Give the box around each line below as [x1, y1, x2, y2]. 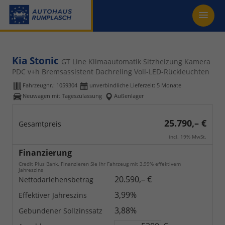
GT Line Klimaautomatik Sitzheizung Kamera [61, 57, 210, 66]
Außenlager [114, 92, 144, 100]
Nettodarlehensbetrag [19, 175, 93, 184]
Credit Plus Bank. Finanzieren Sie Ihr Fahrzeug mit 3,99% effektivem [19, 160, 181, 167]
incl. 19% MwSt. [169, 133, 206, 140]
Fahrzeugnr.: [23, 81, 56, 89]
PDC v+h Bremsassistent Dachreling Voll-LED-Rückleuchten [12, 67, 209, 76]
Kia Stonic [12, 54, 61, 67]
